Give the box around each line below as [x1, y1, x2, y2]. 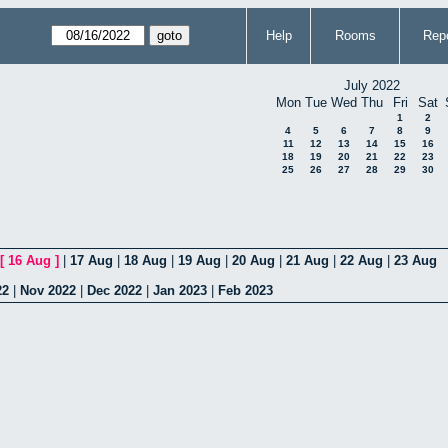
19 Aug [178, 252, 221, 268]
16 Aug [8, 252, 51, 268]
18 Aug [124, 252, 167, 268]
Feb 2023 [218, 282, 273, 298]
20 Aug [232, 252, 275, 268]
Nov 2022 [20, 282, 76, 298]
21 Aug [286, 252, 329, 268]
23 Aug [394, 252, 437, 268]
